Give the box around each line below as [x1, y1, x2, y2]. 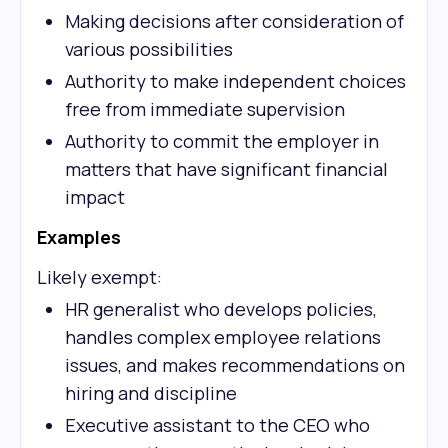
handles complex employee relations [65, 325, 381, 349]
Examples [37, 225, 121, 249]
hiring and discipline [65, 381, 237, 405]
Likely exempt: [37, 265, 162, 289]
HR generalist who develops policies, [65, 297, 377, 321]
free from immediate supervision [65, 97, 345, 121]
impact [65, 185, 125, 209]
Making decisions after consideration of [65, 9, 404, 33]
